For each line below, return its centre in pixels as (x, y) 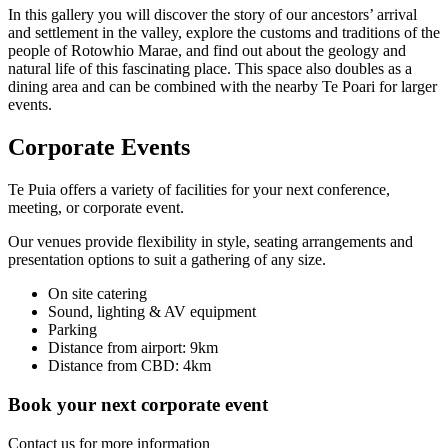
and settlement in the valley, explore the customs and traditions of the (224, 33)
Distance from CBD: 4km (129, 366)
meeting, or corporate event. (96, 208)
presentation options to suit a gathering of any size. (167, 260)
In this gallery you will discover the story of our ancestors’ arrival (212, 15)
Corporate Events (99, 147)
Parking (72, 330)
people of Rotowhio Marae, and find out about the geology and (207, 51)
